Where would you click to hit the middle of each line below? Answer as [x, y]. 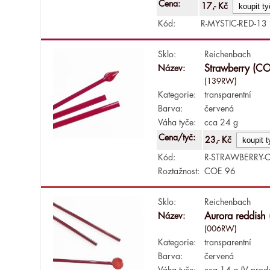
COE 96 [220, 171]
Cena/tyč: [178, 137]
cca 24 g [221, 122]
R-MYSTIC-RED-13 [234, 23]
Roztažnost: [179, 171]
